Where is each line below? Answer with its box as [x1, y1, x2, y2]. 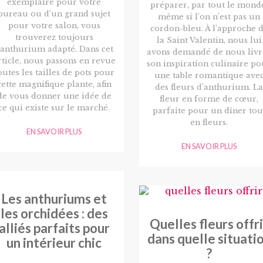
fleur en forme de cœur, [160, 95, 258, 104]
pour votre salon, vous [8, 21, 100, 31]
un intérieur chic [6, 234, 102, 251]
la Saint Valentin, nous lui [156, 36, 262, 45]
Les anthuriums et [1, 190, 107, 207]
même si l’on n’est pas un [158, 12, 260, 22]
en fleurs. [190, 118, 228, 127]
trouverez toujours [15, 33, 93, 42]
